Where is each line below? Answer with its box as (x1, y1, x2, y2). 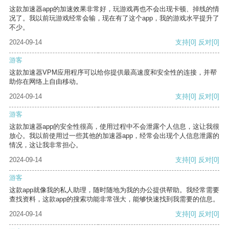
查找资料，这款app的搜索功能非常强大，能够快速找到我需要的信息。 (9, 195, 219, 203)
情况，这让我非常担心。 (9, 141, 82, 149)
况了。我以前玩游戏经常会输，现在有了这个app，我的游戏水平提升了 (9, 14, 219, 22)
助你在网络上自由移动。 (9, 78, 82, 86)
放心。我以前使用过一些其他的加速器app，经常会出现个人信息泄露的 (9, 132, 219, 140)
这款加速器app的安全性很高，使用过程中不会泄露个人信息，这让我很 (9, 123, 219, 131)
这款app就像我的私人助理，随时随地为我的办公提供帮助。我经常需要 (9, 186, 219, 194)
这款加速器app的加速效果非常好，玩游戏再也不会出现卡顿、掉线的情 (9, 5, 219, 13)
